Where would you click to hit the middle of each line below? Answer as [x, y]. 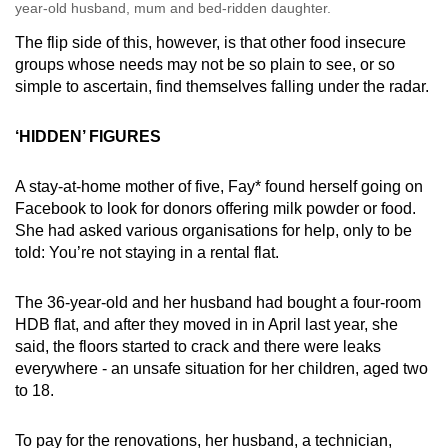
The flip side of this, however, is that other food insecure [210, 43]
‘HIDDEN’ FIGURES [88, 137]
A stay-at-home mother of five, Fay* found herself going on [219, 187]
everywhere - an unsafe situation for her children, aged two [221, 369]
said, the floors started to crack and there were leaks [198, 347]
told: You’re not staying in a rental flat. [147, 253]
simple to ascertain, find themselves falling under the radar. [222, 87]
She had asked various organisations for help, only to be [213, 231]
